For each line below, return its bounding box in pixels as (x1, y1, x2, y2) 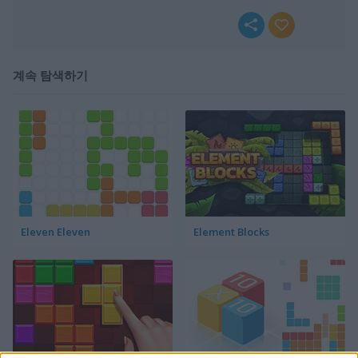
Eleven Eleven (21, 224, 90, 239)
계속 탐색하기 (13, 66, 88, 83)
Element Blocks (193, 224, 269, 239)
